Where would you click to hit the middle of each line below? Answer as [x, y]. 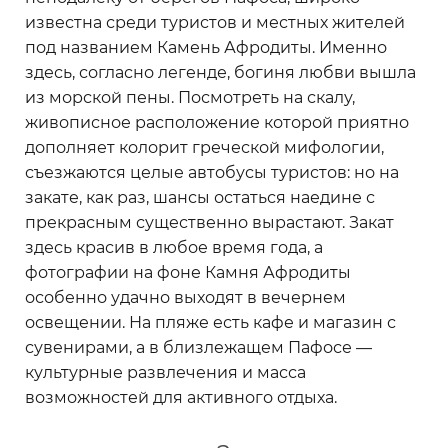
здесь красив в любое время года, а [174, 248]
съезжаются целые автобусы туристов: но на [212, 173]
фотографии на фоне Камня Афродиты [188, 273]
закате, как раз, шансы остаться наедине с [200, 198]
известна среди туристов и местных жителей [215, 23]
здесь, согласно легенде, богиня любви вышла [220, 73]
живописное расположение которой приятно [217, 123]
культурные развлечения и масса [165, 373]
